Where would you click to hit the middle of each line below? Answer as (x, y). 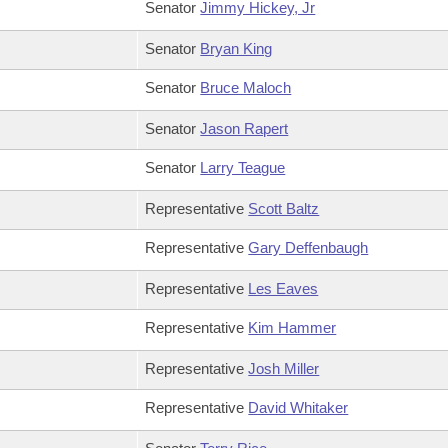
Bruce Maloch (246, 87)
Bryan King (236, 48)
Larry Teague (243, 167)
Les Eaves (283, 288)
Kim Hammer (292, 327)
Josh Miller (284, 368)
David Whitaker (298, 407)
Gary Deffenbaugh (308, 247)
